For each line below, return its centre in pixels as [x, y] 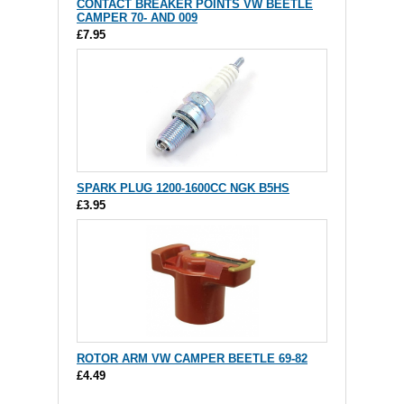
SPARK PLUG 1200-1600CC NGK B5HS [183, 188]
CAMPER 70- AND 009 [137, 18]
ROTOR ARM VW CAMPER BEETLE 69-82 [192, 359]
